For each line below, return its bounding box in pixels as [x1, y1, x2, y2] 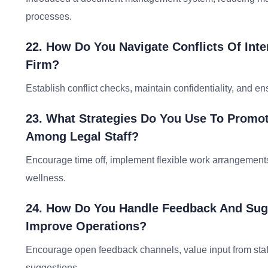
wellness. [26, 173, 66, 183]
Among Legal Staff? [26, 130, 139, 143]
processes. [26, 11, 72, 22]
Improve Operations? [26, 220, 147, 233]
